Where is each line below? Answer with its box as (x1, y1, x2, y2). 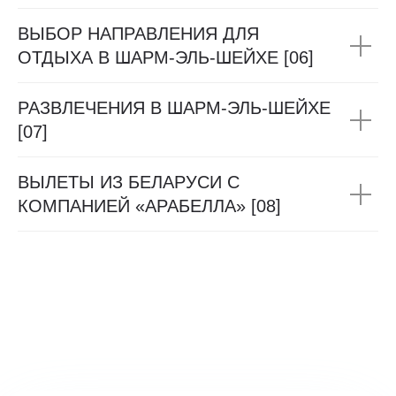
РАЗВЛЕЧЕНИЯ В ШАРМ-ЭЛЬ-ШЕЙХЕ (18, 98, 331, 118)
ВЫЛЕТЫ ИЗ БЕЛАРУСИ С (18, 172, 240, 192)
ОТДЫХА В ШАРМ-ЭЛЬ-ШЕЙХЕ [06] (18, 48, 314, 67)
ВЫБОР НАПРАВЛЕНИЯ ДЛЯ (18, 24, 259, 43)
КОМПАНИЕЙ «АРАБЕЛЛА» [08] (18, 196, 281, 216)
